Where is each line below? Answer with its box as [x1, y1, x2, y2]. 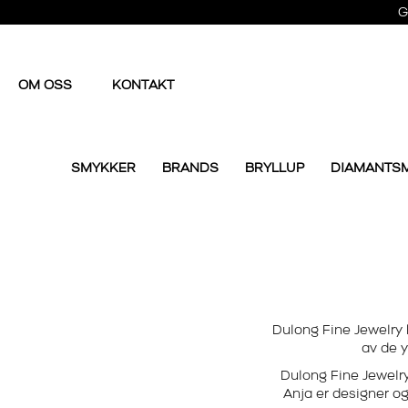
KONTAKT [112, 79, 174, 94]
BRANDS [162, 162, 219, 177]
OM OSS [18, 79, 76, 94]
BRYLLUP [245, 162, 304, 177]
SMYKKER [71, 162, 136, 177]
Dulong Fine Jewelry [271, 324, 403, 339]
